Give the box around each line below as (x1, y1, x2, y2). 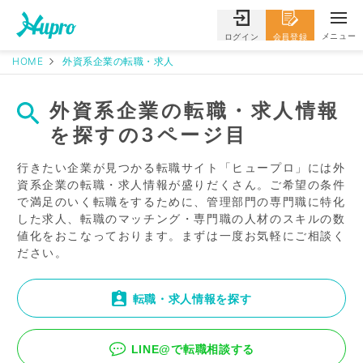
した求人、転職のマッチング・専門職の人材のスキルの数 (17, 211, 346, 225)
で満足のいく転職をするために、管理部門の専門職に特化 (17, 194, 346, 208)
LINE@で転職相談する (130, 343, 255, 356)
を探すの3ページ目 (49, 123, 248, 147)
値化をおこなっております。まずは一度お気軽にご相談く (17, 228, 346, 242)
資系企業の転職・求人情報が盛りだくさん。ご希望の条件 (17, 177, 346, 191)
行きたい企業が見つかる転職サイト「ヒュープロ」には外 (17, 160, 346, 174)
